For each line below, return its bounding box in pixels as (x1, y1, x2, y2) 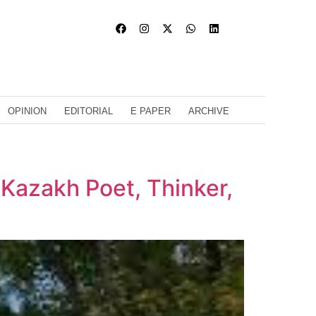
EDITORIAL (64, 105, 113, 116)
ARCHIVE (188, 105, 229, 116)
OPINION (8, 105, 47, 116)
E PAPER (130, 105, 171, 116)
